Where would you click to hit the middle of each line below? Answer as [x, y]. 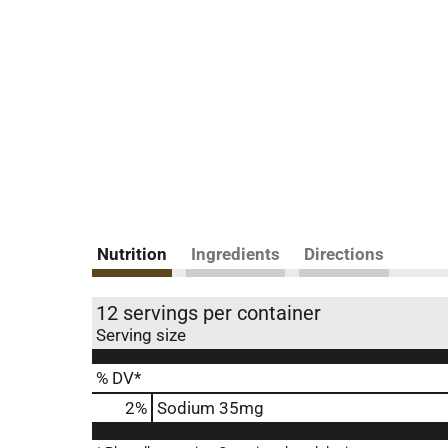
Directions [344, 254]
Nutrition [132, 254]
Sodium [186, 408]
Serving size [141, 335]
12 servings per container [208, 313]
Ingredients [235, 254]
